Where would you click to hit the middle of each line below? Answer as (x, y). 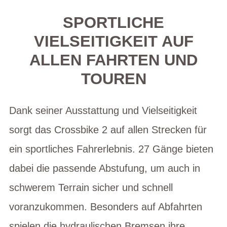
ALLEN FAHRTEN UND (113, 60)
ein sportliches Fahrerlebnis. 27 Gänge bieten (111, 149)
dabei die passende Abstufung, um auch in (105, 168)
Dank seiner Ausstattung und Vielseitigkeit (103, 110)
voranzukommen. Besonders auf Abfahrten (106, 206)
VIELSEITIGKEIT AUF (113, 41)
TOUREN (113, 79)
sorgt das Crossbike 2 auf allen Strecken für (108, 129)
